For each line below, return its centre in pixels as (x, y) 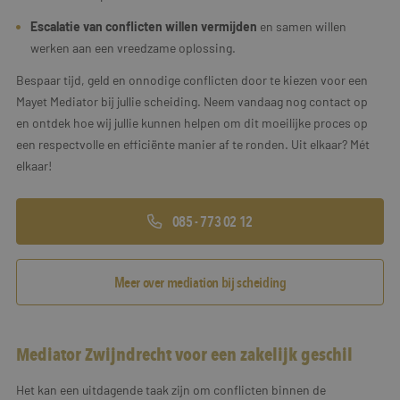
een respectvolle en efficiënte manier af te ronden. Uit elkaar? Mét (193, 144)
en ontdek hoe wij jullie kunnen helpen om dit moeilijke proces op (192, 122)
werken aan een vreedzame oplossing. (133, 47)
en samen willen (302, 26)
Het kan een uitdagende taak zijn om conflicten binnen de (171, 389)
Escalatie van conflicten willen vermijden (144, 26)
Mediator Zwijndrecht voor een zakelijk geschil (184, 354)
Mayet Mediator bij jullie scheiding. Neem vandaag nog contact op (192, 101)
